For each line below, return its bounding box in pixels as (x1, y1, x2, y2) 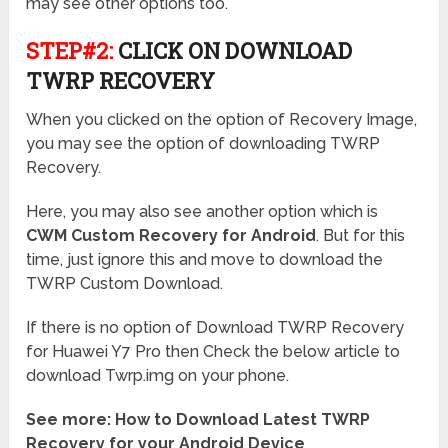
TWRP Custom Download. (26, 274, 224, 294)
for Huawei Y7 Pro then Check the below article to (26, 342, 401, 362)
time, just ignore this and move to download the (26, 250, 384, 270)
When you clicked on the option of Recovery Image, (26, 110, 418, 130)
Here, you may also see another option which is (26, 202, 379, 222)
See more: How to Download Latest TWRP (26, 410, 371, 430)
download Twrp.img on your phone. (26, 366, 290, 386)
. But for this (316, 226, 406, 246)
